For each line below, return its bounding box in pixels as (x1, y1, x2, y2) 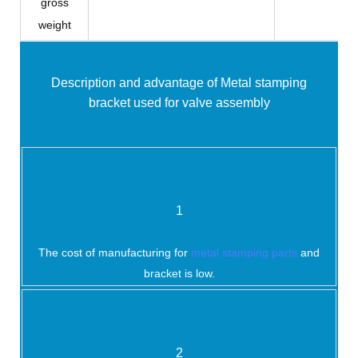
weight (38, 18, 71, 32)
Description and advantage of (51, 76, 221, 90)
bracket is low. (143, 266, 215, 280)
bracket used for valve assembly (88, 96, 270, 110)
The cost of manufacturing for (38, 245, 191, 259)
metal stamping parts (191, 245, 297, 259)
